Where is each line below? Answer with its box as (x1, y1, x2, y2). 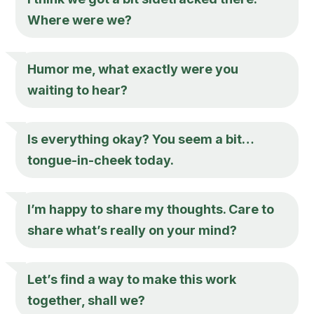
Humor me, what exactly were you (27, 61, 239, 76)
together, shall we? (27, 292, 146, 308)
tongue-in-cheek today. (27, 152, 175, 168)
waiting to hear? (27, 82, 128, 97)
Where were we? (27, 12, 132, 27)
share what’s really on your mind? (27, 222, 238, 238)
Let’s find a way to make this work (27, 271, 237, 287)
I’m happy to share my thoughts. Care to (27, 201, 275, 217)
